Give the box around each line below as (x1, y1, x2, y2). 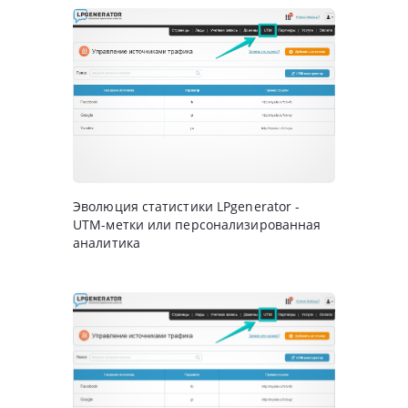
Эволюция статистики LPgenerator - (73, 198, 301, 216)
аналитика (73, 234, 140, 252)
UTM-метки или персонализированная (73, 216, 321, 234)
